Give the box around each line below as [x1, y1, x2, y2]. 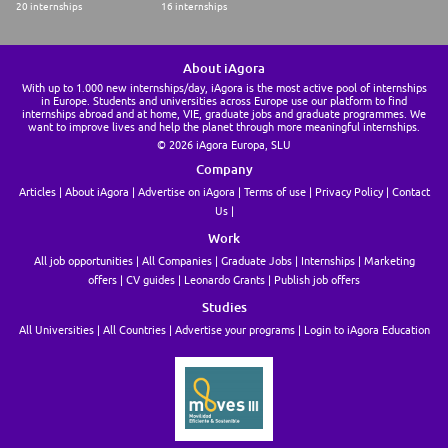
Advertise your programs [174, 323, 295, 337]
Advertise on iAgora [137, 185, 235, 199]
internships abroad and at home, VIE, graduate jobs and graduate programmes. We [22, 107, 426, 121]
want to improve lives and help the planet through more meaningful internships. [28, 120, 420, 134]
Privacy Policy [314, 185, 383, 199]
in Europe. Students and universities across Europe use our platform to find [41, 94, 407, 108]
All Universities [18, 323, 94, 337]
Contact [391, 185, 430, 199]
